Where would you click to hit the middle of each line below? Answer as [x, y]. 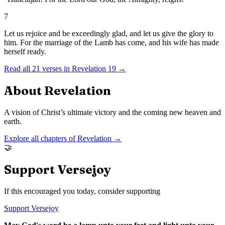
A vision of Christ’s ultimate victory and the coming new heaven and [113, 112]
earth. [13, 121]
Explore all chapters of [41, 138]
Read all [18, 69]
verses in [55, 69]
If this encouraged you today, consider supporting [82, 191]
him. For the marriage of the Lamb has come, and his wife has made [111, 43]
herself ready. [25, 52]
